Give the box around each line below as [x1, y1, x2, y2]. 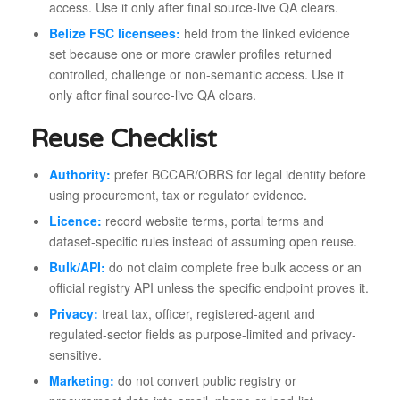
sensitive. [48, 345, 102, 363]
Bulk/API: [48, 257, 105, 276]
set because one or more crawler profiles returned [48, 44, 332, 62]
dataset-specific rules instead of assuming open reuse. [48, 231, 357, 250]
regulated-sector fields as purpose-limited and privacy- [48, 324, 356, 343]
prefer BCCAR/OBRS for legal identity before [110, 164, 366, 183]
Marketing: [48, 371, 114, 389]
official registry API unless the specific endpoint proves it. [48, 278, 369, 296]
